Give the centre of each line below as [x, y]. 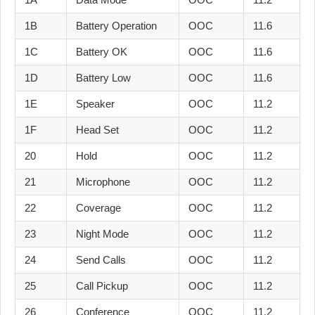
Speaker [95, 104]
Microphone [103, 182]
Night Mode [102, 234]
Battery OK [102, 52]
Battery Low [103, 78]
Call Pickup [102, 286]
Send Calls [101, 260]
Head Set [97, 130]
